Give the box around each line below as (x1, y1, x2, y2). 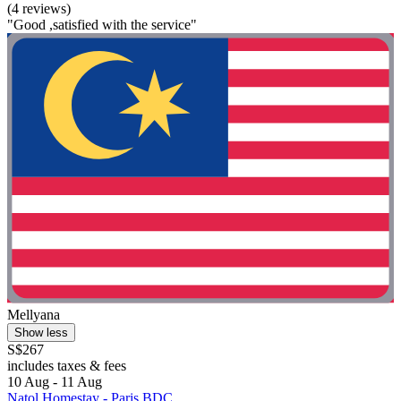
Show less (14, 326, 68, 340)
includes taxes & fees (7, 358, 126, 374)
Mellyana (7, 307, 60, 323)
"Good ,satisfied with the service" (7, 17, 197, 33)
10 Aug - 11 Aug (7, 374, 102, 390)
